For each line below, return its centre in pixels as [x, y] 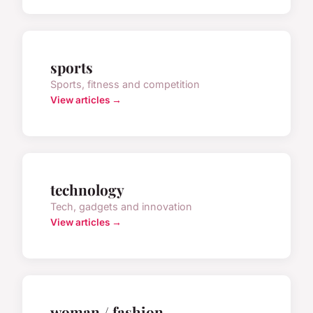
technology [87, 189]
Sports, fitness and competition [125, 84]
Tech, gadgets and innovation [121, 206]
